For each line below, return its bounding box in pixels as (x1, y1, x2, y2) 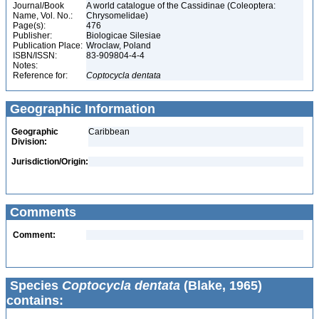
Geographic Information (6, 102, 155, 116)
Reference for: (13, 70, 68, 80)
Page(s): (13, 21, 46, 31)
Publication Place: (13, 41, 83, 51)
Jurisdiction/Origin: (11, 157, 88, 167)
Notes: (13, 61, 38, 70)
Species (6, 278, 62, 293)
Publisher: (13, 31, 52, 41)
